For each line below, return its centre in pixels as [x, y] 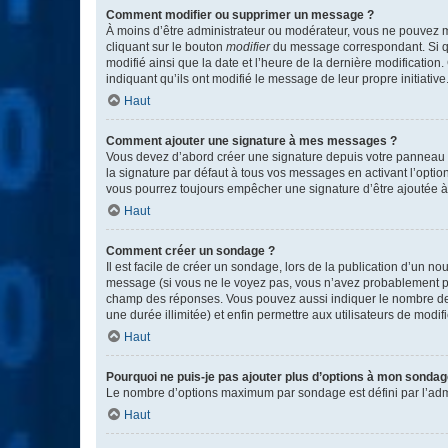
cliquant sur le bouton [166, 47]
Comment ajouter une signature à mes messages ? [251, 141]
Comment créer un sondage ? [190, 251]
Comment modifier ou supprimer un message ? [240, 15]
